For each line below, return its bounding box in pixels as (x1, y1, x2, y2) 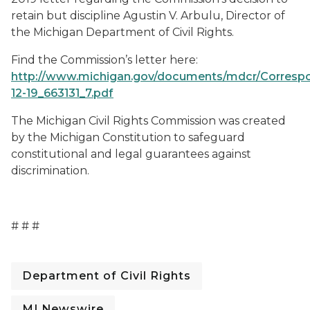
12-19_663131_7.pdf (11, 86, 113, 100)
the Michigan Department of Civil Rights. (11, 26, 234, 39)
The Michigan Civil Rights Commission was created (11, 114, 286, 127)
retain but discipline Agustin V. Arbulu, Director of (11, 9, 285, 22)
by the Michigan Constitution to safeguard (11, 131, 245, 144)
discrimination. (11, 164, 89, 177)
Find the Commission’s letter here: (11, 53, 198, 66)
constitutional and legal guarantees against (11, 147, 251, 161)
